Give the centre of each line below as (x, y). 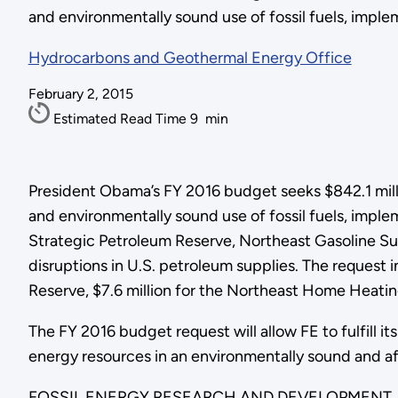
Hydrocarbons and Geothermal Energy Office (190, 58)
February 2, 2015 (80, 94)
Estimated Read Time (121, 119)
